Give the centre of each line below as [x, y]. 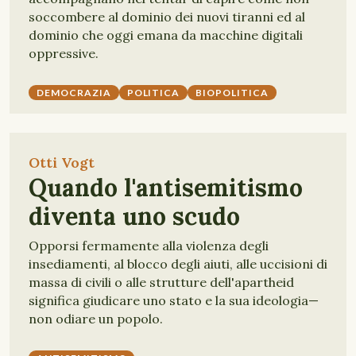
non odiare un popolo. [96, 319]
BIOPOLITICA [232, 93]
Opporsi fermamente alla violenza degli [149, 246]
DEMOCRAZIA [74, 93]
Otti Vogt [62, 163]
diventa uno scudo [134, 216]
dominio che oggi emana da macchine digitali [166, 35]
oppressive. [64, 53]
